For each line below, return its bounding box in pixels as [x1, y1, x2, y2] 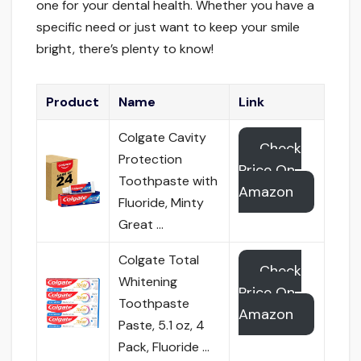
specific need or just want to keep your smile [36, 19, 300, 36]
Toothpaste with [118, 172, 218, 190]
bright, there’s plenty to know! [36, 40, 214, 58]
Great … [118, 216, 164, 234]
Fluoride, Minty [118, 194, 205, 212]
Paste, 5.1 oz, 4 [118, 317, 205, 334]
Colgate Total [118, 251, 200, 269]
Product [46, 93, 100, 111]
